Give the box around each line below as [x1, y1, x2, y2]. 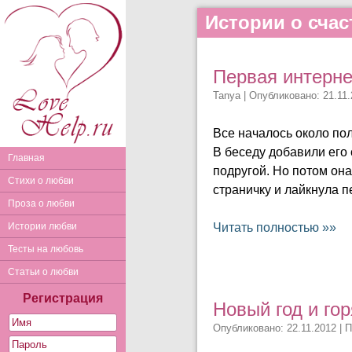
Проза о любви [8, 198, 75, 209]
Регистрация [23, 291, 103, 305]
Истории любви [8, 221, 77, 232]
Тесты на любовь [8, 244, 83, 255]
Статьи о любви [8, 266, 79, 277]
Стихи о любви [8, 175, 74, 186]
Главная [8, 152, 45, 163]
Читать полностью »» [213, 221, 336, 234]
